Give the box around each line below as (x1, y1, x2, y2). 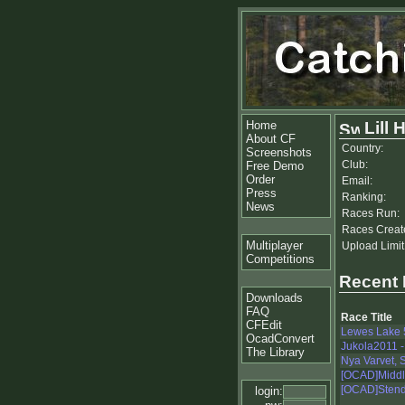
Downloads (246, 291, 303, 305)
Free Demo (246, 159, 304, 173)
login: (255, 384, 283, 398)
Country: (342, 142, 383, 155)
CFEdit (246, 318, 282, 332)
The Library (246, 345, 305, 359)
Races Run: (342, 207, 400, 220)
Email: (342, 174, 372, 187)
